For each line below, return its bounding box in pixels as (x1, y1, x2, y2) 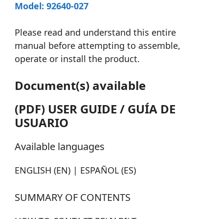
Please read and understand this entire (15, 26, 176, 39)
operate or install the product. (15, 53, 140, 65)
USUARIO (15, 114, 68, 131)
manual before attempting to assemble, (15, 40, 180, 52)
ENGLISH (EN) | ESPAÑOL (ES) (15, 164, 136, 176)
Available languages (15, 140, 105, 153)
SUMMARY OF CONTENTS (15, 191, 131, 204)
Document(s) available (15, 77, 146, 94)
